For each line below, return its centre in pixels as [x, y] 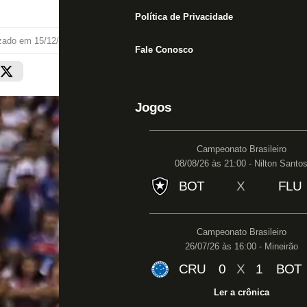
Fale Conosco [164, 50]
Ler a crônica [241, 292]
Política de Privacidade [184, 17]
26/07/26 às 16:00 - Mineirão [241, 246]
